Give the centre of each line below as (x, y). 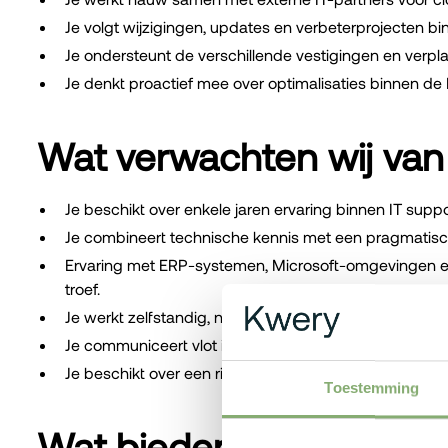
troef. (82, 289)
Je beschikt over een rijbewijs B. (177, 373)
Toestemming (372, 388)
